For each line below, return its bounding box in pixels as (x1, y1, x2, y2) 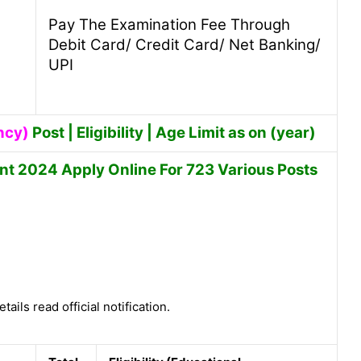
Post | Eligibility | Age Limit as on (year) (32, 122, 316, 142)
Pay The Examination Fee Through (48, 15, 290, 35)
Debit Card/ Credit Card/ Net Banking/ (48, 35, 321, 55)
